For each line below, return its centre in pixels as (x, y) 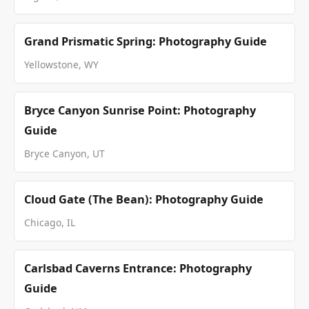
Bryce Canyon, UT (64, 153)
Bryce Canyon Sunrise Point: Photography (140, 110)
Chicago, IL (50, 222)
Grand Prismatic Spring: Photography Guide (146, 41)
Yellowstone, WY (61, 64)
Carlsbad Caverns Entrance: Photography (138, 268)
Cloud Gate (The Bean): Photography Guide (144, 199)
